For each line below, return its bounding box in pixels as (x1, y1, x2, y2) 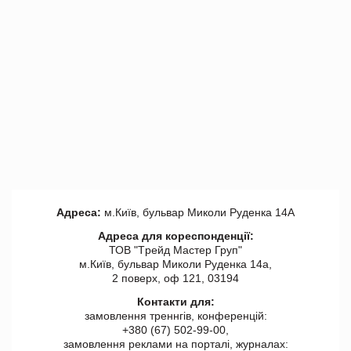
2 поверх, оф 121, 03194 (112, 272, 239, 285)
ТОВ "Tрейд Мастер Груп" (109, 244, 242, 257)
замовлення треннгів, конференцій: (84, 309, 267, 323)
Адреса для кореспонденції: (97, 230, 254, 243)
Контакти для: (136, 295, 215, 309)
